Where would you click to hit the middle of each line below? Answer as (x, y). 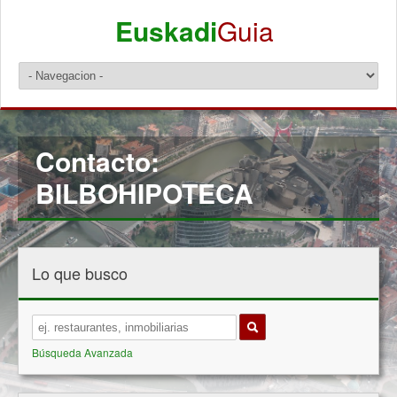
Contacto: (97, 161)
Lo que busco (80, 273)
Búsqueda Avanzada (82, 352)
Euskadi (166, 31)
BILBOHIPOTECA (144, 193)
